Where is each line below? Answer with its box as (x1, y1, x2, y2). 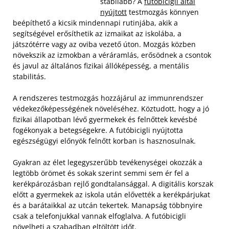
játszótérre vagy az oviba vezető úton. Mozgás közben (13, 39, 196, 49)
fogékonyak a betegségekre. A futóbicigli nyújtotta (13, 125, 183, 135)
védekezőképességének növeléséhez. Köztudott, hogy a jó (13, 104, 209, 113)
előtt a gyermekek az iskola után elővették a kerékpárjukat (13, 190, 210, 199)
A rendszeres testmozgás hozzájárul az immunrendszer (13, 93, 203, 103)
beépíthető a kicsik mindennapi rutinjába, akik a (13, 18, 178, 28)
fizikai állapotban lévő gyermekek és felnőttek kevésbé (13, 114, 197, 124)
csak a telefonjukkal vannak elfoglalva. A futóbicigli (13, 211, 186, 221)
